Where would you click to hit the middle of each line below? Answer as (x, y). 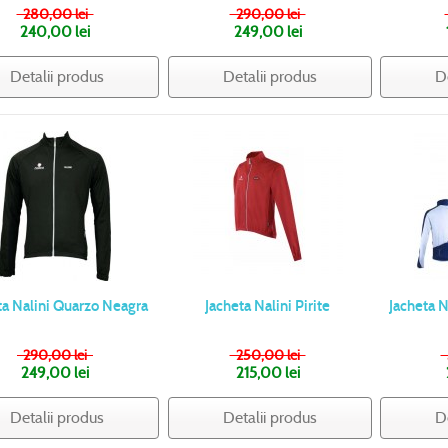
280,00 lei (55, 14)
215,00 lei (267, 373)
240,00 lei (55, 32)
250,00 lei (267, 355)
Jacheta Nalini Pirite (268, 306)
